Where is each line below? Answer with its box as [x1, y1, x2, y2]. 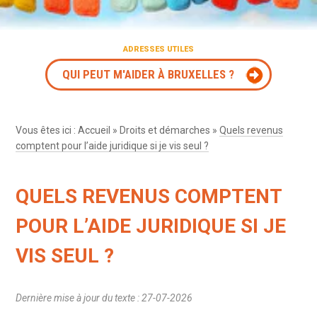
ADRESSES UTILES [123, 44, 194, 54]
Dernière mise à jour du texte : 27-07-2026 [16, 292, 193, 304]
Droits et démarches [120, 124, 211, 136]
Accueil [78, 124, 111, 136]
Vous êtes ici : [16, 124, 79, 136]
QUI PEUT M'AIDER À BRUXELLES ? [62, 67, 234, 81]
